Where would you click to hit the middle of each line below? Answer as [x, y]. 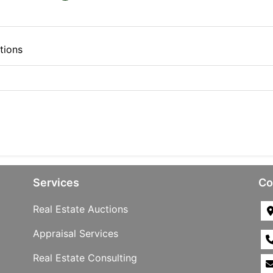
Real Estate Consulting [85, 258]
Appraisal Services [76, 234]
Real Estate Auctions [80, 209]
